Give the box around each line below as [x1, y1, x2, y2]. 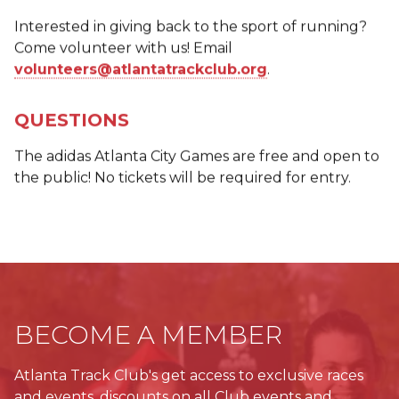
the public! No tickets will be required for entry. [14, 168, 351, 186]
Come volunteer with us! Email [14, 39, 232, 57]
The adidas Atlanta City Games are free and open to [14, 147, 379, 165]
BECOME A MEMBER [14, 320, 282, 351]
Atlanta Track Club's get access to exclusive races [14, 367, 363, 385]
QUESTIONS [14, 109, 129, 131]
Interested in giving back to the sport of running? [14, 18, 367, 36]
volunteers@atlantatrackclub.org [14, 61, 267, 78]
